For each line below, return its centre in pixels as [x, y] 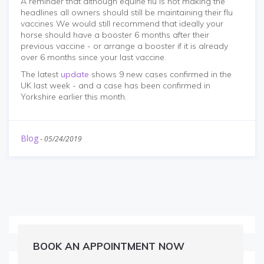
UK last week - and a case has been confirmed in [115, 86]
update [75, 75]
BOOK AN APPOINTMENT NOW [109, 246]
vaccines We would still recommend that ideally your [122, 24]
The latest [41, 75]
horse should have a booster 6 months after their [115, 35]
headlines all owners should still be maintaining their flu [127, 13]
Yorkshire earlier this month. [74, 97]
